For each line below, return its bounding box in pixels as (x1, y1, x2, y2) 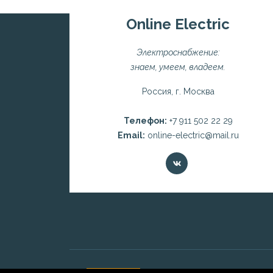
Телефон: (123, 115, 167, 126)
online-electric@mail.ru (144, 130, 239, 140)
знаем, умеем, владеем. (130, 62, 225, 72)
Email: (117, 130, 145, 140)
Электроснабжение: (136, 47, 220, 57)
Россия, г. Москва (141, 86, 214, 96)
